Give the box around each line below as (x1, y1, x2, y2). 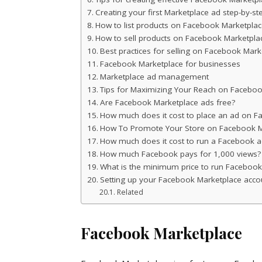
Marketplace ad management (99, 71, 209, 82)
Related (116, 187, 143, 197)
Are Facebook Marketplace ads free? (99, 97, 235, 108)
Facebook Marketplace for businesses (99, 58, 240, 69)
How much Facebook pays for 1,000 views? (99, 149, 261, 159)
